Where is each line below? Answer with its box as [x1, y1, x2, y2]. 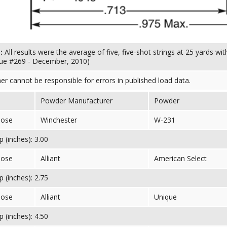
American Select [154, 154, 207, 163]
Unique [154, 192, 177, 202]
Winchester [41, 115, 77, 125]
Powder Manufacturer [41, 96, 112, 105]
